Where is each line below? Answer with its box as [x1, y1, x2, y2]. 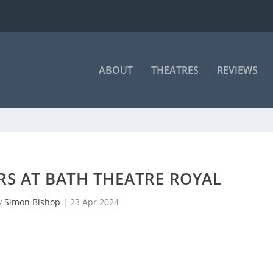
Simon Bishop [4, 196, 61, 208]
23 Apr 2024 [70, 196, 119, 208]
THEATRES [151, 63, 199, 77]
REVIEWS [216, 63, 258, 77]
